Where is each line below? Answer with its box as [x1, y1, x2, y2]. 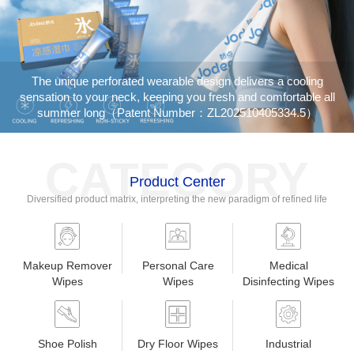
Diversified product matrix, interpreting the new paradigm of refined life [27, 193, 327, 205]
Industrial [265, 337, 311, 350]
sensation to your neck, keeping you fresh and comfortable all [19, 89, 335, 104]
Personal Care [141, 259, 214, 273]
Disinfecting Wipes [243, 275, 334, 288]
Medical [269, 259, 308, 273]
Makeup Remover [22, 259, 112, 273]
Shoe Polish [37, 337, 97, 350]
